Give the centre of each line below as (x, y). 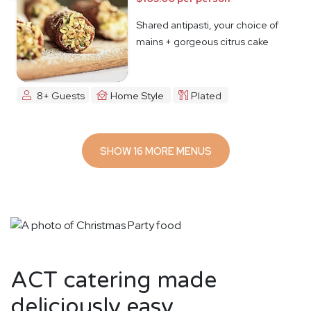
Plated (206, 95)
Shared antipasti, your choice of (207, 25)
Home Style (137, 95)
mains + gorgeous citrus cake (202, 41)
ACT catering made (114, 281)
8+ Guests (60, 95)
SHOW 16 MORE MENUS (178, 151)
